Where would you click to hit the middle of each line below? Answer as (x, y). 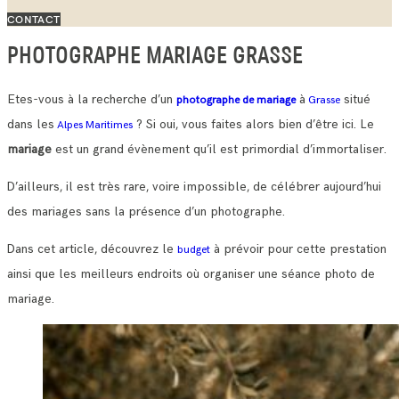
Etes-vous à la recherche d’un (92, 100)
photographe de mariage (236, 101)
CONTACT (34, 19)
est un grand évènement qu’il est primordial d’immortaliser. (219, 150)
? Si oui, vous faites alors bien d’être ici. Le (253, 125)
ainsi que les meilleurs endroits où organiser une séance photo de (191, 274)
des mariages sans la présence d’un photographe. (146, 212)
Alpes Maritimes (94, 126)
